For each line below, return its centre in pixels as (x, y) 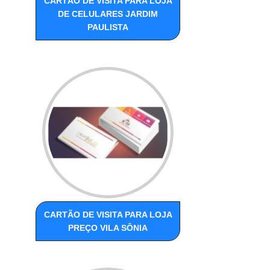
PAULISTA (108, 27)
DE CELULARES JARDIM (108, 14)
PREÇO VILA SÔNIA (108, 228)
